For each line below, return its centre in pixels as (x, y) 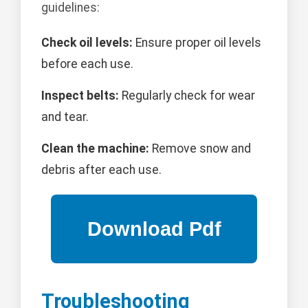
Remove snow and (200, 149)
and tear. (65, 117)
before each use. (87, 64)
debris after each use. (101, 170)
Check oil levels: (87, 43)
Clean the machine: (95, 149)
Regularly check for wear (187, 96)
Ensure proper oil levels (197, 43)
